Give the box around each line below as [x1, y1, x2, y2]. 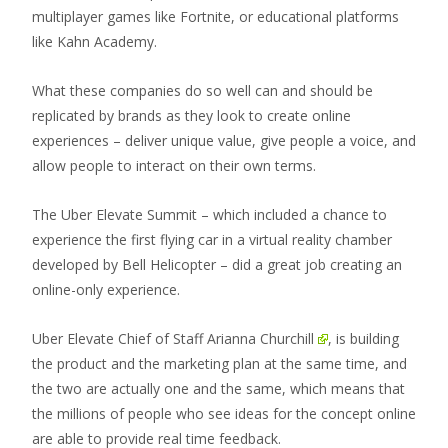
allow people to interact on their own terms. [32, 156, 316, 175]
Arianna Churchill [207, 329, 314, 348]
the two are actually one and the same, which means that [32, 379, 405, 398]
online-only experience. [32, 280, 180, 299]
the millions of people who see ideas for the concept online [32, 404, 416, 423]
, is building [328, 329, 400, 348]
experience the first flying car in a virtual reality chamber [32, 230, 392, 249]
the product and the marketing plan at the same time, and [32, 354, 407, 373]
